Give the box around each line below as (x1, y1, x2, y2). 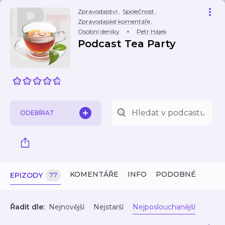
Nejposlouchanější (133, 202, 195, 211)
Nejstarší (93, 202, 124, 211)
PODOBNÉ (156, 170, 196, 179)
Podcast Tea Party (78, 38, 176, 50)
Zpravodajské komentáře (78, 18, 150, 25)
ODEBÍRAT (20, 109, 54, 117)
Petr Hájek (137, 28, 167, 35)
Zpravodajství (78, 8, 118, 15)
